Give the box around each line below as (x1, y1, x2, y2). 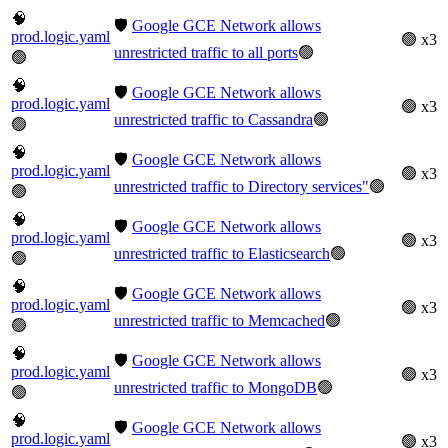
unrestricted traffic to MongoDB (114, 378, 317, 396)
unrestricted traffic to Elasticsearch (114, 244, 330, 262)
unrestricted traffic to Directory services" (114, 177, 369, 195)
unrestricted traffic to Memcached (114, 311, 325, 329)
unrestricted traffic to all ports (114, 43, 298, 61)
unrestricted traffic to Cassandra (114, 110, 313, 128)
